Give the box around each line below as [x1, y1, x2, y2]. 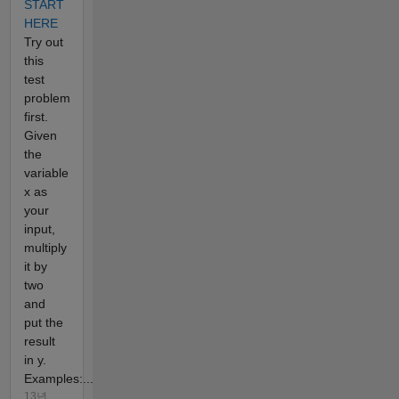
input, [23, 222, 55, 237]
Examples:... [23, 371, 94, 387]
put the [23, 315, 63, 330]
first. [23, 110, 48, 125]
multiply [23, 240, 67, 256]
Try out [23, 35, 63, 50]
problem [23, 91, 70, 106]
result [23, 334, 55, 349]
